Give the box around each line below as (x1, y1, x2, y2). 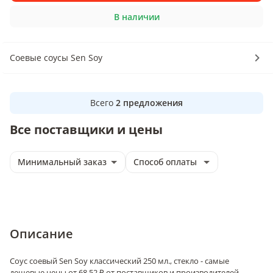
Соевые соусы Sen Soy (10, 52, 102, 63)
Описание (10, 225, 73, 242)
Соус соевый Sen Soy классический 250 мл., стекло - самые (10, 255, 229, 266)
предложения (123, 97, 183, 108)
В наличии (113, 10, 160, 23)
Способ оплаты (133, 156, 197, 168)
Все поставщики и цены (10, 121, 163, 138)
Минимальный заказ (18, 156, 107, 168)
